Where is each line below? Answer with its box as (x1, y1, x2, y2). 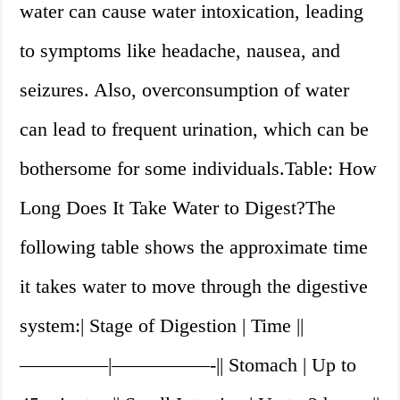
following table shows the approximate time (20, 236, 369, 259)
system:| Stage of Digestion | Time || (20, 314, 304, 337)
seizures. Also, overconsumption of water (20, 79, 350, 102)
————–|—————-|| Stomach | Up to (20, 354, 357, 377)
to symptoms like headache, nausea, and (20, 39, 341, 62)
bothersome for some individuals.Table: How (20, 157, 378, 180)
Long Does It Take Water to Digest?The (20, 196, 337, 220)
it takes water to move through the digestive (20, 275, 369, 298)
